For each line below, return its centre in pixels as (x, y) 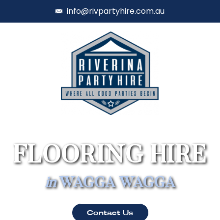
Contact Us (110, 213)
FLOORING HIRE (110, 157)
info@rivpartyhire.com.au (115, 11)
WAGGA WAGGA (116, 184)
